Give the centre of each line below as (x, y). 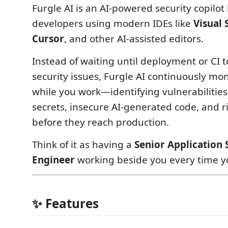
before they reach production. (101, 122)
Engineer (53, 160)
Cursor (48, 38)
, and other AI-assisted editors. (134, 38)
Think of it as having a (83, 144)
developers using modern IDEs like (113, 23)
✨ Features (65, 203)
